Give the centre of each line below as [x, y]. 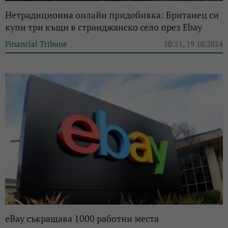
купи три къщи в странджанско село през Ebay [104, 27]
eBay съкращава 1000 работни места [82, 219]
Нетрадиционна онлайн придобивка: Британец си [112, 15]
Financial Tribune [36, 44]
